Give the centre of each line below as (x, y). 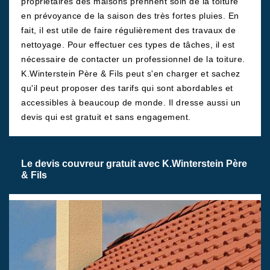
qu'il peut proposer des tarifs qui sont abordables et (127, 88)
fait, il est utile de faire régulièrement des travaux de (128, 30)
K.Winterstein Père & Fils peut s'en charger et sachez (131, 74)
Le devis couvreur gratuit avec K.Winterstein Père (134, 164)
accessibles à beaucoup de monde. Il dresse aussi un (131, 102)
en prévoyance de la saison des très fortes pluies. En (130, 16)
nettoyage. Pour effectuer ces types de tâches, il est (128, 45)
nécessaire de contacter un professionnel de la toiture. (133, 59)
